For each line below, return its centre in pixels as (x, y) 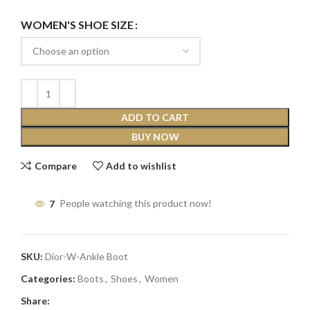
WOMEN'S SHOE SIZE (77, 24)
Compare (55, 165)
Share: (35, 301)
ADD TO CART (155, 118)
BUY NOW (155, 137)
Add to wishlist (142, 165)
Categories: (48, 279)
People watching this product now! (136, 203)
